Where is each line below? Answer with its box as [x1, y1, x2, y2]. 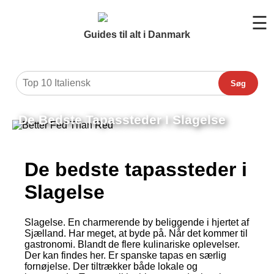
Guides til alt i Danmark [84, 29, 190, 40]
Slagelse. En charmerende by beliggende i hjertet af [24, 217, 249, 228]
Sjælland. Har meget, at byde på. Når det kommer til [24, 228, 248, 239]
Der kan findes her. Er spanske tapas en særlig [24, 250, 226, 261]
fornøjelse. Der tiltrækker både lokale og [24, 261, 198, 272]
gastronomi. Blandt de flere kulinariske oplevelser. [24, 239, 240, 250]
